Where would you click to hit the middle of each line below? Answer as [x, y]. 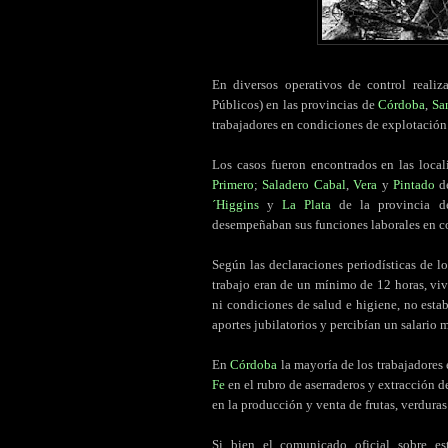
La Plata [307, 205]
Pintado [414, 185]
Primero [233, 185]
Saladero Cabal [304, 185]
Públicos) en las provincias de [295, 105]
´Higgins [235, 205]
